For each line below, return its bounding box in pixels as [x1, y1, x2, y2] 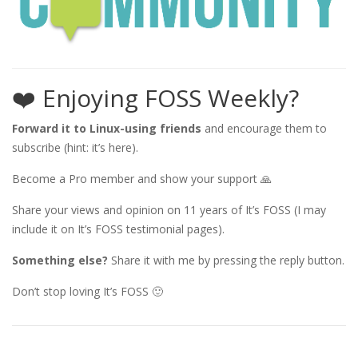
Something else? [12, 252, 108, 268]
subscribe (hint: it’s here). [12, 139, 138, 155]
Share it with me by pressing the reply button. [108, 252, 344, 268]
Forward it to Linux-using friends [12, 120, 201, 136]
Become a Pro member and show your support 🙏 [12, 170, 272, 186]
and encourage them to [201, 120, 327, 136]
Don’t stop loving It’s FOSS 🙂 [12, 283, 163, 299]
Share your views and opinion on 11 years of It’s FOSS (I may [12, 201, 326, 217]
